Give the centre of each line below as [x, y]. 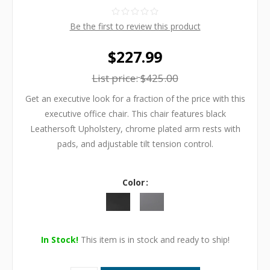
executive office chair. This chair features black [135, 113]
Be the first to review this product [135, 26]
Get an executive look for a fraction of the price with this [135, 98]
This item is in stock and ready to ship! [154, 239]
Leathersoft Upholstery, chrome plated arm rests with [135, 128]
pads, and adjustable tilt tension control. [135, 143]
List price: [115, 78]
